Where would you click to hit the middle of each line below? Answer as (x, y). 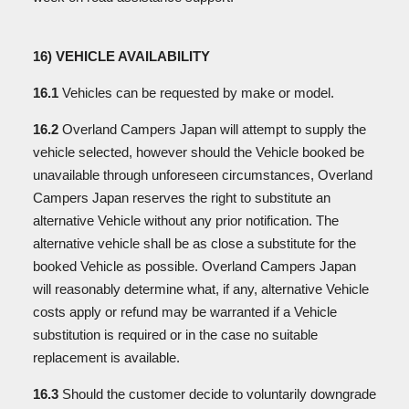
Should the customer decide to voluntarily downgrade (219, 394)
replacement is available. (108, 357)
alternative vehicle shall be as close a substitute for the (194, 243)
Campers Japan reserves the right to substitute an (182, 198)
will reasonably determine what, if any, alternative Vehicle (201, 289)
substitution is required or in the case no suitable (175, 335)
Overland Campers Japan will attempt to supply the (214, 129)
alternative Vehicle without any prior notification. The (186, 220)
